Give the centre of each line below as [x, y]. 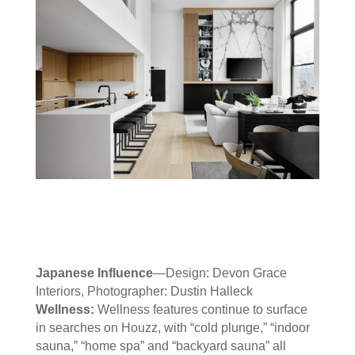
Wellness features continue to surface [202, 310]
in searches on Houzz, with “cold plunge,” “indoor [172, 328]
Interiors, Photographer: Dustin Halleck [144, 292]
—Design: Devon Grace [219, 273]
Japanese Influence [94, 273]
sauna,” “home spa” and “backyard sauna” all [160, 346]
